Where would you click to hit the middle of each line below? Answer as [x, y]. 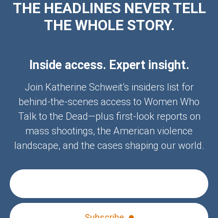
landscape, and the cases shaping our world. [109, 145]
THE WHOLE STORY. [109, 25]
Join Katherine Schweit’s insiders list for [109, 87]
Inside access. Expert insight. [109, 65]
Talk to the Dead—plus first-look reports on [109, 116]
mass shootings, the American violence [109, 131]
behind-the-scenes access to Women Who [109, 101]
